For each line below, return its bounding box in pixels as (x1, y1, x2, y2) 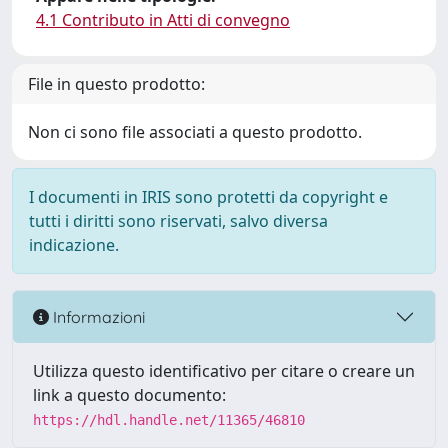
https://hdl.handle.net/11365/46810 (33, 412, 305, 428)
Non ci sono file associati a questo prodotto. (28, 121, 362, 143)
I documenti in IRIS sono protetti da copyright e (29, 186, 388, 208)
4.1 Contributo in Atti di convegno (36, 9, 290, 31)
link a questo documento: (33, 384, 226, 406)
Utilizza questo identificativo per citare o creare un (33, 360, 415, 382)
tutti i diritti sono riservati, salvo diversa (29, 210, 328, 232)
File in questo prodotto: (28, 73, 205, 95)
